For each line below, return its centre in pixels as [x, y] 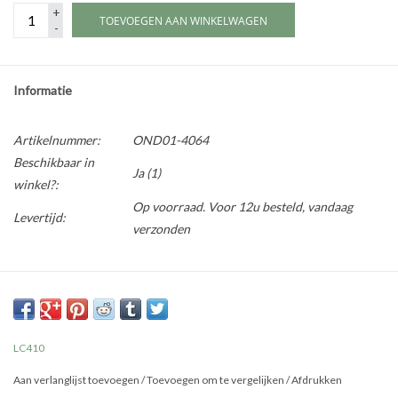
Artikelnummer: [57, 140]
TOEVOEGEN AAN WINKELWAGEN [183, 21]
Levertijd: [40, 218]
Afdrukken [317, 380]
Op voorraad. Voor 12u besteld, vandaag [243, 207]
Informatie [43, 91]
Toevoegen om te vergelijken [216, 380]
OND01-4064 [171, 140]
